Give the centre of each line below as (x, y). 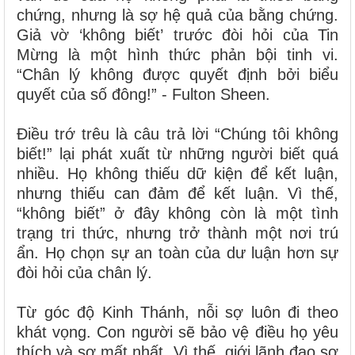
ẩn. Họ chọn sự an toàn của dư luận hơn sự (177, 253)
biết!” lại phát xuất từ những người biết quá (177, 154)
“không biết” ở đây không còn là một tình (177, 213)
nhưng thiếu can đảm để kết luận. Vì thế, (177, 193)
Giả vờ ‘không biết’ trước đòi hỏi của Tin (177, 35)
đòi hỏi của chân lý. (84, 273)
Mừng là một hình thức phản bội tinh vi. (177, 55)
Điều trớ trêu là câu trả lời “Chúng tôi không (177, 134)
